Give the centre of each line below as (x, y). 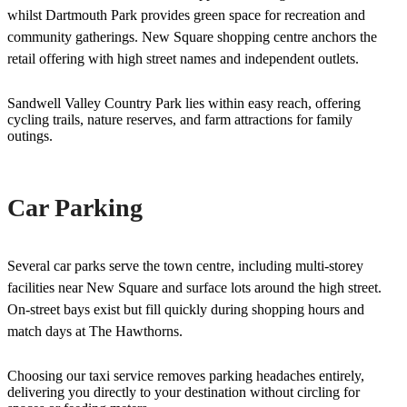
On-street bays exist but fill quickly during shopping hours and (186, 309)
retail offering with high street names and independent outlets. (183, 58)
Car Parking (75, 207)
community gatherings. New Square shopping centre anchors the (192, 36)
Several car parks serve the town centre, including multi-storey (185, 265)
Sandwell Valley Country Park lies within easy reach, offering (184, 103)
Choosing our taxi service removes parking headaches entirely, (186, 375)
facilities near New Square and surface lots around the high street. (194, 287)
